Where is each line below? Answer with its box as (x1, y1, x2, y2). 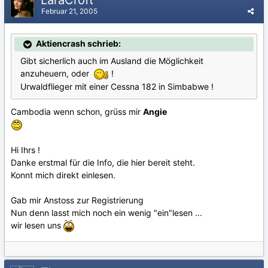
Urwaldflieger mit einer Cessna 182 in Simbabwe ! (20, 81, 214, 92)
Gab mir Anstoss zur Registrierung (11, 195, 144, 206)
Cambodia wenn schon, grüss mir (11, 106, 143, 117)
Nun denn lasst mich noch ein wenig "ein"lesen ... (11, 208, 202, 218)
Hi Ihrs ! (11, 145, 40, 156)
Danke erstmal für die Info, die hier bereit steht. (11, 157, 195, 168)
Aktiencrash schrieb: (34, 38, 121, 48)
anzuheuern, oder (20, 68, 94, 79)
